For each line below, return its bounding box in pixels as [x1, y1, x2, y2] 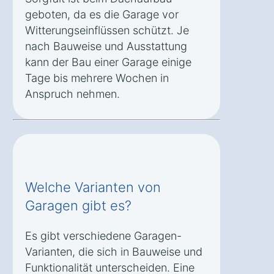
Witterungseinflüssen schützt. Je [25, 23, 189, 37]
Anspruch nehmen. [25, 87, 120, 100]
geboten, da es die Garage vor [25, 7, 179, 21]
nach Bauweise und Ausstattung [25, 39, 187, 53]
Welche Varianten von [25, 179, 161, 195]
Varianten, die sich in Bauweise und [25, 245, 202, 258]
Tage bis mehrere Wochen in [25, 71, 169, 84]
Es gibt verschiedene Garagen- [25, 229, 182, 242]
